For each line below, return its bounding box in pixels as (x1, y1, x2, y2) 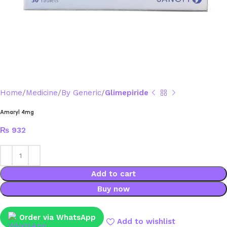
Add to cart (91, 169, 136, 179)
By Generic (61, 88, 101, 98)
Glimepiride (105, 88, 148, 98)
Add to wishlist (117, 217, 175, 226)
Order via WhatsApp (19, 213, 96, 222)
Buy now (97, 184, 130, 194)
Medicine (26, 88, 58, 98)
